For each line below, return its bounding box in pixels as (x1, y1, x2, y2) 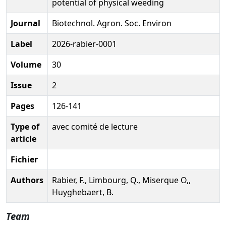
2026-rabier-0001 (52, 38, 117, 49)
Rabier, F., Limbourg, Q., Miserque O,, (52, 174, 191, 186)
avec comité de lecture (52, 121, 138, 132)
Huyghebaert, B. (52, 186, 114, 198)
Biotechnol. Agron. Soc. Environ (52, 17, 172, 29)
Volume (11, 59, 41, 70)
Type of (11, 121, 39, 132)
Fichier (11, 153, 38, 165)
